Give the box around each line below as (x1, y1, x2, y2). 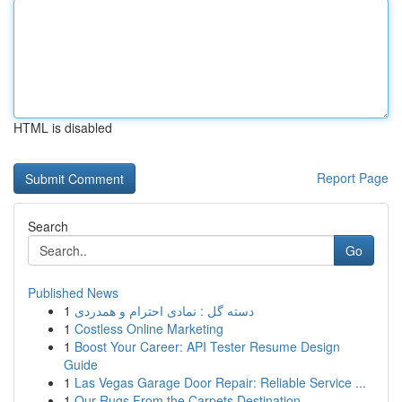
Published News (28, 284, 118, 301)
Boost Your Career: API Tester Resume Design (74, 337, 340, 355)
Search (28, 217, 68, 235)
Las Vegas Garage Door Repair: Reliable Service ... (74, 373, 366, 391)
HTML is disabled (13, 118, 112, 136)
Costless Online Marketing (74, 319, 223, 337)
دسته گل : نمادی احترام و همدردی (74, 301, 254, 319)
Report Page (317, 169, 389, 187)
